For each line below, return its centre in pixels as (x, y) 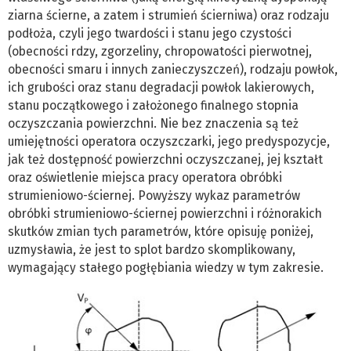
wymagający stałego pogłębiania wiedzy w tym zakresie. (166, 267)
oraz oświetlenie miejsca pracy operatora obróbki (145, 177)
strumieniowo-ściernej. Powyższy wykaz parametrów (154, 195)
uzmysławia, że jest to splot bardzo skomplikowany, (152, 249)
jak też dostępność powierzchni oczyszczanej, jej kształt (165, 159)
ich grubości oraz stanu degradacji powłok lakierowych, (161, 87)
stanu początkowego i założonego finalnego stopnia (153, 105)
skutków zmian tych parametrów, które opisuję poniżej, (161, 231)
